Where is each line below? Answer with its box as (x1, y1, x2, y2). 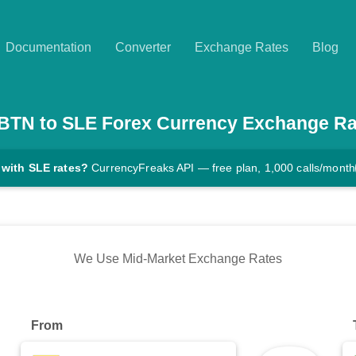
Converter (115, 41, 171, 54)
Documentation (6, 41, 91, 54)
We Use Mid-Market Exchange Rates (74, 252, 282, 266)
